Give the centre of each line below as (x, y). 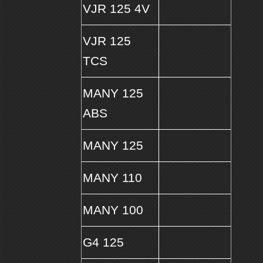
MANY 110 (112, 178)
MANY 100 (113, 210)
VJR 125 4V (116, 9)
